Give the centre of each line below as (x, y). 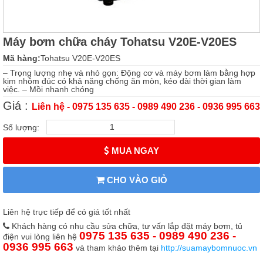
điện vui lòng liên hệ (41, 236)
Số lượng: (25, 127)
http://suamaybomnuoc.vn (209, 247)
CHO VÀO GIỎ (136, 180)
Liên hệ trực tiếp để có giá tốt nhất (67, 212)
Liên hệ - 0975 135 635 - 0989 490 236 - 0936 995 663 (146, 106)
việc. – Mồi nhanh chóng (48, 89)
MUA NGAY (134, 150)
